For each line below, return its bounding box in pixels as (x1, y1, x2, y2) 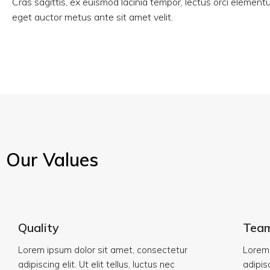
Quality (18, 220, 59, 235)
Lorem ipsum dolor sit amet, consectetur (18, 244, 187, 256)
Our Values (6, 148, 98, 171)
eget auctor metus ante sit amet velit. (12, 11, 173, 23)
